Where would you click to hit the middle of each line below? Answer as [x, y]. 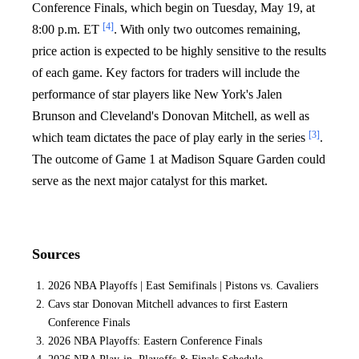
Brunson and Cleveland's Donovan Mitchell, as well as [171, 115]
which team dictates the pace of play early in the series [170, 137]
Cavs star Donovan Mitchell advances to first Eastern [168, 304]
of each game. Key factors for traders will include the [166, 72]
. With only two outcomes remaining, [207, 29]
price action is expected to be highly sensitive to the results [179, 50]
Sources [56, 254]
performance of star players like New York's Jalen [157, 94]
